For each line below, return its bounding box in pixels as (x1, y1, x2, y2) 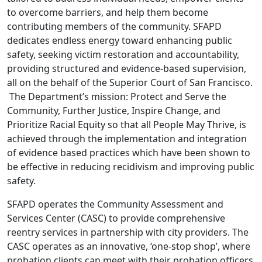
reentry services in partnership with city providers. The (7, 226, 249, 239)
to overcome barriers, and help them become (7, 6, 208, 19)
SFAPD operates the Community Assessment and (7, 198, 223, 211)
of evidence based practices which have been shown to (7, 146, 250, 159)
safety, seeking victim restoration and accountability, (7, 48, 239, 61)
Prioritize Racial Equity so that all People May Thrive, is (7, 118, 246, 131)
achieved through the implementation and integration (7, 132, 247, 145)
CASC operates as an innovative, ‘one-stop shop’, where (7, 240, 250, 253)
